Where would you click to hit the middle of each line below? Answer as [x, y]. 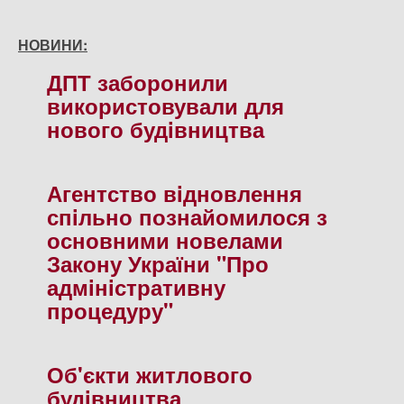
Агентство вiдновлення [174, 193]
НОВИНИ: [53, 45]
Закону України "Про [158, 264]
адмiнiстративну [136, 287]
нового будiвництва [156, 129]
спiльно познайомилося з [187, 217]
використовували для [165, 106]
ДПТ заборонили [138, 83]
